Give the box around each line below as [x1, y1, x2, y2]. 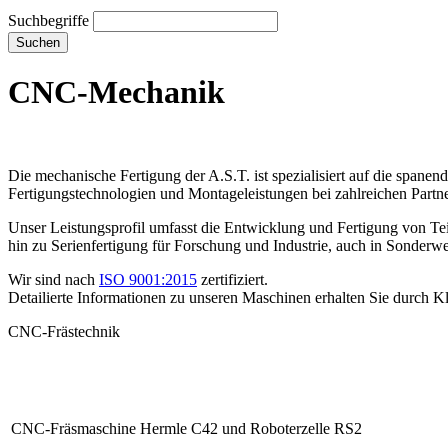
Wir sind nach [8, 270, 99, 288]
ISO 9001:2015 [99, 270, 197, 288]
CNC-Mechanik [8, 74, 225, 111]
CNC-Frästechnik [8, 322, 120, 340]
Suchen [16, 35, 60, 50]
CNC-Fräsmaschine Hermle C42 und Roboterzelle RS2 [11, 419, 362, 437]
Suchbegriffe [8, 12, 89, 29]
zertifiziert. [197, 270, 268, 288]
